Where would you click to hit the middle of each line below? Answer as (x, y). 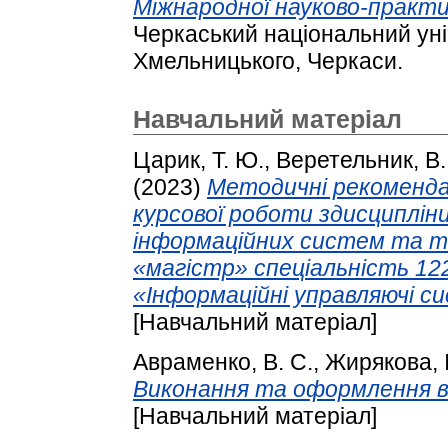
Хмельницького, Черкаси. (268, 60)
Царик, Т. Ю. (198, 160)
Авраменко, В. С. (223, 362)
